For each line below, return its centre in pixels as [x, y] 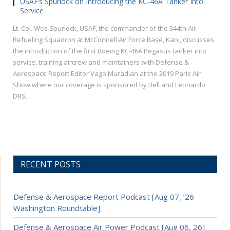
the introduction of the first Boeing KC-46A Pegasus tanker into [110, 51]
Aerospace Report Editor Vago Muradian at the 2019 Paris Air [107, 74]
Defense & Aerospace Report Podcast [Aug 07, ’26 [104, 197]
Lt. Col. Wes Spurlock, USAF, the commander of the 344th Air [104, 28]
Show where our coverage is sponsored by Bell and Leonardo [109, 85]
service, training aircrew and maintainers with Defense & [101, 62]
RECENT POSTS [51, 165]
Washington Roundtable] [57, 208]
